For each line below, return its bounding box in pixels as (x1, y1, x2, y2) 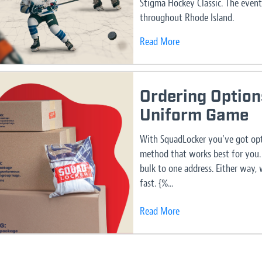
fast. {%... (140, 177, 174, 190)
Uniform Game (140, 105, 249, 126)
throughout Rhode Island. (140, 11, 235, 25)
